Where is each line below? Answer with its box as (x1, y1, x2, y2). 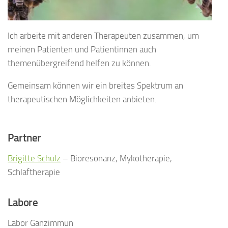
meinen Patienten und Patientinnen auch (8, 44, 156, 54)
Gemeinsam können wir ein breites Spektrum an (8, 80, 183, 91)
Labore (8, 196, 38, 209)
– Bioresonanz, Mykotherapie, (61, 153, 172, 164)
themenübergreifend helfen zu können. (8, 58, 151, 68)
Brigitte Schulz (8, 153, 61, 164)
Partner (8, 131, 41, 145)
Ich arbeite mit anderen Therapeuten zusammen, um (8, 30, 199, 41)
